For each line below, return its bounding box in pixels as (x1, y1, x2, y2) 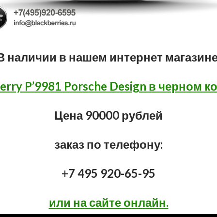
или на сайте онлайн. (48, 195, 169, 209)
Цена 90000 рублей (54, 108, 163, 122)
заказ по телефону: (54, 137, 163, 151)
